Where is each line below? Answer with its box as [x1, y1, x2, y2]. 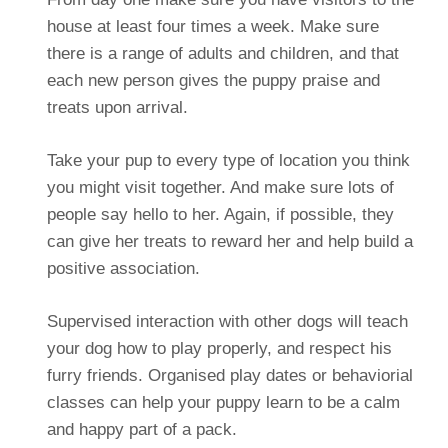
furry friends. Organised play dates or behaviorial [46, 365, 413, 385]
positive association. [46, 258, 200, 278]
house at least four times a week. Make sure [46, 16, 379, 36]
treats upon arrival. [46, 97, 188, 117]
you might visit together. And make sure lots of [46, 177, 394, 197]
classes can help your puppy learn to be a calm [46, 392, 400, 412]
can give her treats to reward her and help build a [46, 231, 413, 251]
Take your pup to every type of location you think [46, 150, 410, 170]
